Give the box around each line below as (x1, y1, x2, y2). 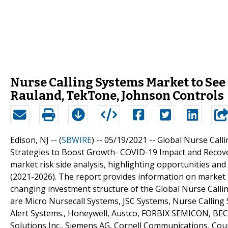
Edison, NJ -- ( (10, 134, 62, 146)
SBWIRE (62, 134, 92, 146)
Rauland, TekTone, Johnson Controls (10, 88, 224, 103)
